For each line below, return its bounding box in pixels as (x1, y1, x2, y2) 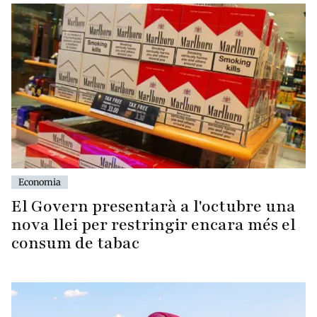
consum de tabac (11, 232, 139, 255)
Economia (18, 176, 61, 188)
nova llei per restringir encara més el (11, 214, 296, 236)
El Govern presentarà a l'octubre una (11, 195, 296, 218)
